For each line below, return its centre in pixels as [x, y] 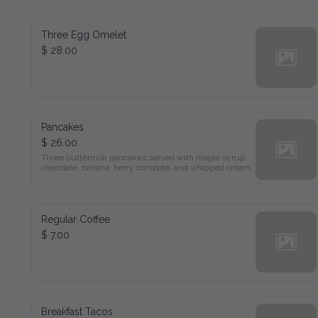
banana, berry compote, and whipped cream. [115, 165]
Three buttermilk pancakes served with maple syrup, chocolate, [146, 155]
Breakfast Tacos [72, 308]
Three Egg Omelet [78, 32]
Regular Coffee [71, 216]
